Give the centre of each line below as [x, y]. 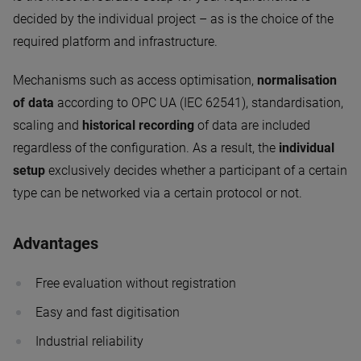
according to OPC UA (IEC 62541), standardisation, [199, 102]
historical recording [138, 125]
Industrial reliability [89, 341]
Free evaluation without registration [136, 283]
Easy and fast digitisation [108, 312]
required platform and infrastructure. [115, 41]
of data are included [252, 125]
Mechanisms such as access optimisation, [135, 80]
